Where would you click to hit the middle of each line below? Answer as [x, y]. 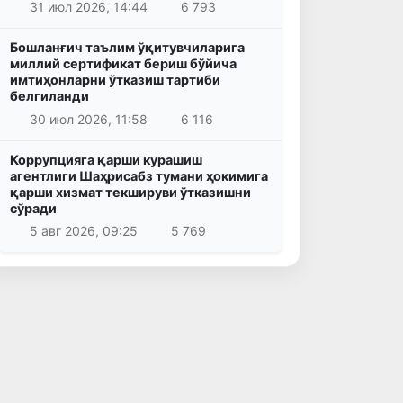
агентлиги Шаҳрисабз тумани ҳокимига [139, 175]
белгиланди [49, 96]
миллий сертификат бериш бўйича [123, 64]
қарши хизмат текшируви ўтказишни [130, 192]
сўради [33, 208]
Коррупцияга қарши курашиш [106, 159]
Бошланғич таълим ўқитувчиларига [127, 48]
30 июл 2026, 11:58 [88, 119]
